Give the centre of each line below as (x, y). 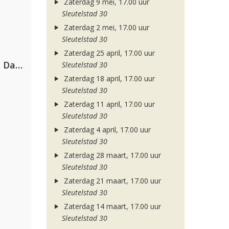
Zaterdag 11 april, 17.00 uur (108, 104)
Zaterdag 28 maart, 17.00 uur (111, 155)
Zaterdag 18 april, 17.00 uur (108, 78)
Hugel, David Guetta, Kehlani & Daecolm (19, 65)
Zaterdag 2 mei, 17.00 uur (105, 27)
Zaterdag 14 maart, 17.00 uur (111, 206)
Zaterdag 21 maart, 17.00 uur (111, 181)
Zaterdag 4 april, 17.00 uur (106, 130)
